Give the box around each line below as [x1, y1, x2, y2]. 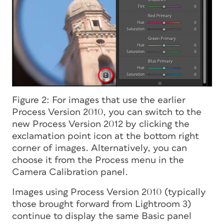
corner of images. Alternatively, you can [12, 143, 187, 153]
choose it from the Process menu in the [12, 155, 184, 165]
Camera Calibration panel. [12, 167, 128, 177]
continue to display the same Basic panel [12, 211, 191, 221]
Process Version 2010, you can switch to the [12, 107, 201, 117]
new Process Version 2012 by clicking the [12, 119, 189, 129]
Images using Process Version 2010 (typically [12, 187, 206, 197]
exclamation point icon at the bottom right [12, 131, 199, 141]
